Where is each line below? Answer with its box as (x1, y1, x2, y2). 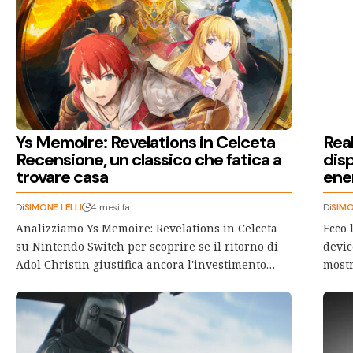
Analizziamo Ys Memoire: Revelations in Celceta (16, 220, 277, 236)
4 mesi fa (91, 200, 131, 214)
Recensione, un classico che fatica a (16, 147, 282, 171)
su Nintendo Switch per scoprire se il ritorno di (16, 238, 278, 254)
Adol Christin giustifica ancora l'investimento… (16, 256, 275, 272)
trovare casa (16, 165, 109, 188)
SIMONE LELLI (24, 200, 82, 214)
